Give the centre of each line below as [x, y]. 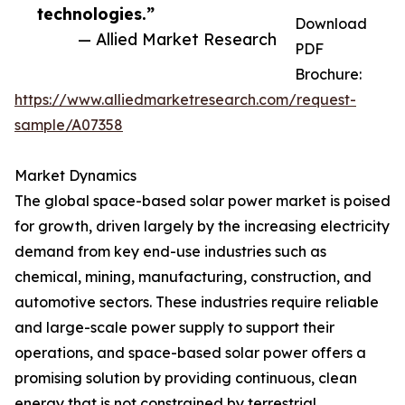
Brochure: [328, 75]
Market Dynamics [75, 176]
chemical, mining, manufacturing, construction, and [193, 277]
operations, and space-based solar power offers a [190, 353]
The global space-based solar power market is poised [202, 201]
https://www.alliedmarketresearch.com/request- [185, 100]
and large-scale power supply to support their [174, 328]
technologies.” [96, 14]
